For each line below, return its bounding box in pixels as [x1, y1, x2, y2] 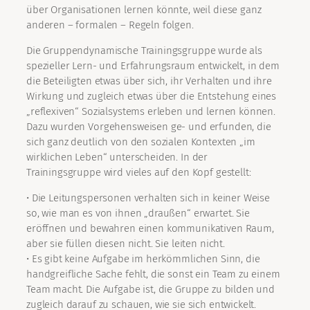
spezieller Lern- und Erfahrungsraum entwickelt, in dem [26, 60, 280, 73]
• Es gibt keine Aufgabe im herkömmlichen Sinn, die [26, 253, 260, 266]
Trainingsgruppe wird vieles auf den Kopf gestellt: [26, 166, 251, 179]
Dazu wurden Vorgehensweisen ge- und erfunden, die [26, 120, 271, 134]
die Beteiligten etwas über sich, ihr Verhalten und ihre [26, 75, 272, 88]
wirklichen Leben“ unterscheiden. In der [26, 151, 208, 164]
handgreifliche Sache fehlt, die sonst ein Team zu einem [26, 268, 280, 281]
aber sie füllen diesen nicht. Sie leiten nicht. [26, 237, 225, 250]
